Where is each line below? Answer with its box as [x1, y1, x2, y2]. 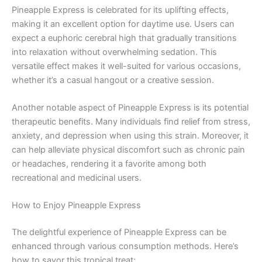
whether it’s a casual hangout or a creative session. [12, 74, 214, 85]
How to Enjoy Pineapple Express [12, 200, 141, 211]
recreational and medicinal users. [12, 172, 142, 183]
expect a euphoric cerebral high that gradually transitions [12, 32, 237, 43]
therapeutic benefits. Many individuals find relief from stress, [12, 116, 250, 127]
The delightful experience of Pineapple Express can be [12, 227, 226, 238]
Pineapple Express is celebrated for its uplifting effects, [12, 4, 229, 15]
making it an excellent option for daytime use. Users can [12, 18, 235, 29]
